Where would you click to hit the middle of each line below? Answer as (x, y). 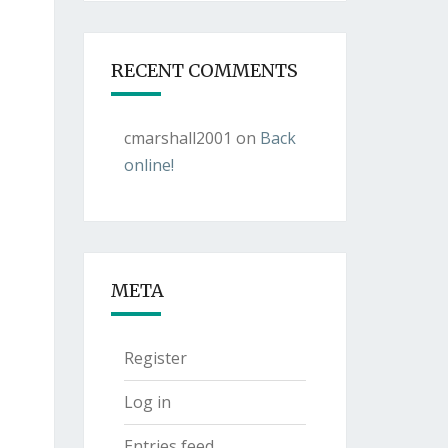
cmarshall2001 (177, 138)
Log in (147, 402)
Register (155, 358)
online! (148, 165)
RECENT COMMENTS (204, 70)
